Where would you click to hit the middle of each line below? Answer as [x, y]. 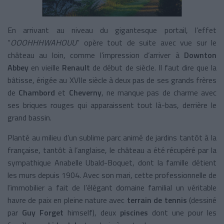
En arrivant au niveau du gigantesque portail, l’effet [112, 30]
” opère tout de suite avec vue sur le [146, 42]
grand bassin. [29, 117]
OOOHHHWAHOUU [43, 42]
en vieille [45, 67]
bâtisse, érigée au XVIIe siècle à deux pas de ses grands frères [112, 80]
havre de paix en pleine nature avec [67, 200]
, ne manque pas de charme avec [159, 92]
